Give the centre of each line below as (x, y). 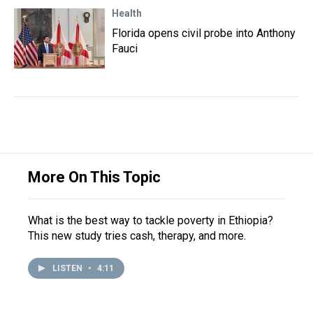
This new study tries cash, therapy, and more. (137, 236)
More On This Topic (94, 177)
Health (127, 13)
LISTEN (68, 268)
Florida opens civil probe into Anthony (204, 33)
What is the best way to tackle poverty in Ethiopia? (151, 220)
